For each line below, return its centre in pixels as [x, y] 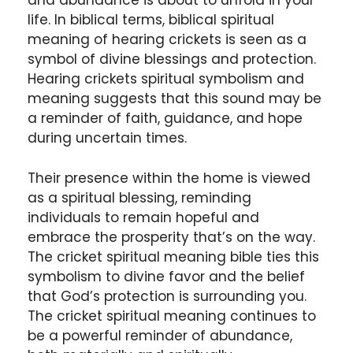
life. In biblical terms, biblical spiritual [151, 20]
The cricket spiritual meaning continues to [172, 316]
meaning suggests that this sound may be [175, 99]
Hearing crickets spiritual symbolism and [166, 79]
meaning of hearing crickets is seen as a [167, 40]
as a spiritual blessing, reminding [139, 197]
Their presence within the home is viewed [169, 178]
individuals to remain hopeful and [143, 217]
